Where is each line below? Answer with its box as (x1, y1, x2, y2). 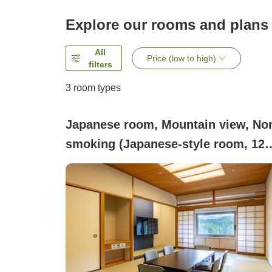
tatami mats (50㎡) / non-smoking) (66, 157, 263, 171)
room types (71, 83, 121, 93)
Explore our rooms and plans (66, 16, 268, 33)
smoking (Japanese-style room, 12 (66, 137, 265, 151)
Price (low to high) (147, 53, 217, 64)
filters (88, 59, 112, 70)
